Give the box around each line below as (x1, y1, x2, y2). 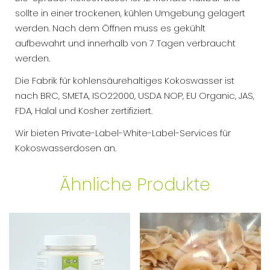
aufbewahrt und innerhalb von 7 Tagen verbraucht (15, 37, 236, 50)
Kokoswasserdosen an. (15, 142, 116, 155)
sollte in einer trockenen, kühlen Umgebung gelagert (15, 7, 245, 20)
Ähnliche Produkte (60, 173, 210, 197)
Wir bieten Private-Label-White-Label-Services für (15, 127, 231, 140)
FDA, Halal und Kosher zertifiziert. (15, 104, 152, 118)
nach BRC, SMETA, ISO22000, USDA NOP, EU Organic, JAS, (15, 89, 254, 102)
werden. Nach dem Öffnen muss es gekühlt (15, 22, 206, 35)
